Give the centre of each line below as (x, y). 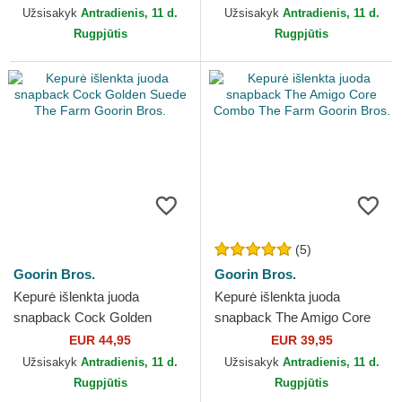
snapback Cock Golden (83, 318)
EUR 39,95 (301, 341)
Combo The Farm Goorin (288, 338)
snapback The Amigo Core (293, 318)
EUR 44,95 (100, 341)
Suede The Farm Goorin (84, 338)
